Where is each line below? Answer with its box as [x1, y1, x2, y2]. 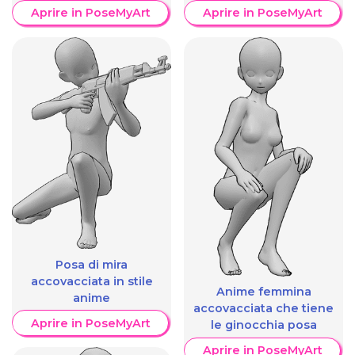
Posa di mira [55, 257, 128, 272]
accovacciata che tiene [193, 301, 334, 316]
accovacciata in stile [30, 273, 153, 288]
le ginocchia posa [210, 318, 317, 333]
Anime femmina [216, 284, 311, 300]
